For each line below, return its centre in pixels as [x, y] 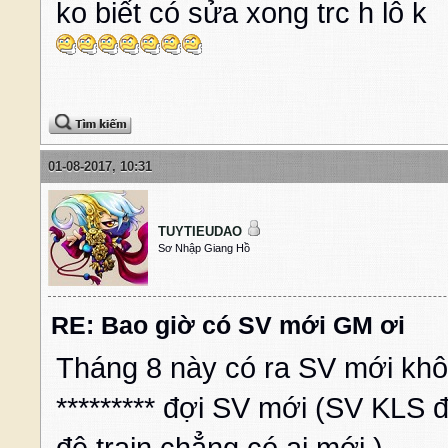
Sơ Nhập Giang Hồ [204, 248]
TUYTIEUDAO [200, 232]
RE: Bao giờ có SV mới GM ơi [228, 326]
